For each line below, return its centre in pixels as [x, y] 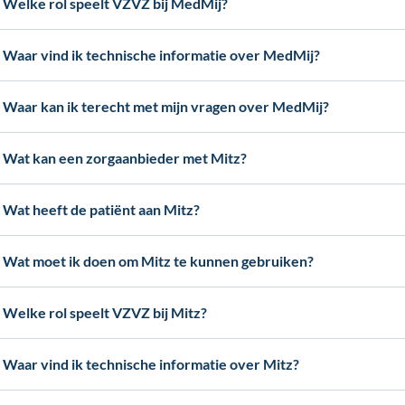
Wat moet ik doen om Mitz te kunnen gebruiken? [159, 261]
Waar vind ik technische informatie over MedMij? [162, 55]
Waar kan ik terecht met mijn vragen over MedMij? [166, 106]
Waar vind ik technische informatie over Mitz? [151, 364]
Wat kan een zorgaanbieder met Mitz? [125, 158]
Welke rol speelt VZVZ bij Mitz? [105, 312]
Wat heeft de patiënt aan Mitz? [102, 209]
